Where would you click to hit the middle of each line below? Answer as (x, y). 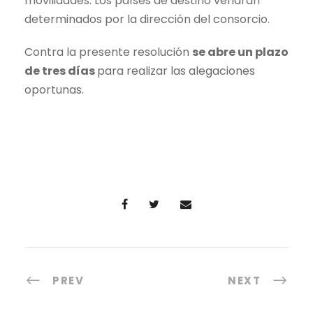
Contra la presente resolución (108, 52)
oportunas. (54, 89)
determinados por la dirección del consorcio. (147, 19)
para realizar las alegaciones (176, 71)
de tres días (61, 71)
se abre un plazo (240, 52)
